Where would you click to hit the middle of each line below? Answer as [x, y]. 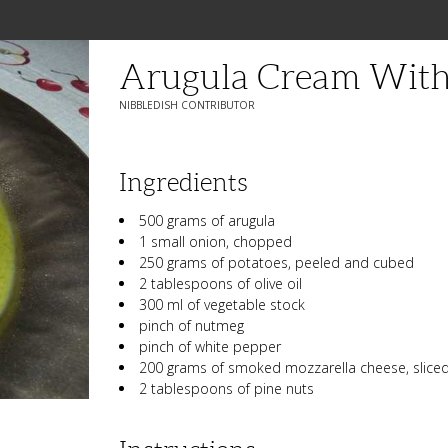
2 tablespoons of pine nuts [227, 388]
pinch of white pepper [210, 346]
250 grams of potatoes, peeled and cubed [277, 262]
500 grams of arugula [207, 220]
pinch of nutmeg [192, 325]
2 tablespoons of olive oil [221, 283]
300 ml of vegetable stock [222, 304]
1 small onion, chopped [216, 241]
